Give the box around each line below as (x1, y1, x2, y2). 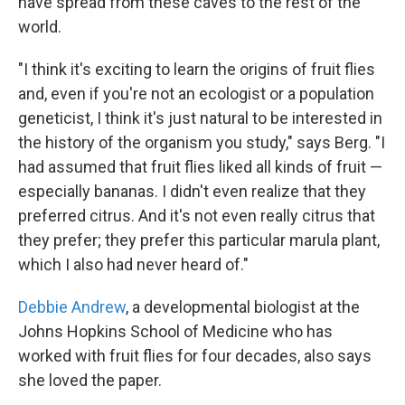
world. (18, 17, 61, 37)
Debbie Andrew (18, 297, 126, 317)
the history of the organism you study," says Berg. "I (18, 133, 385, 153)
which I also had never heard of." (18, 255, 249, 275)
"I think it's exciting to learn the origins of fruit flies (18, 60, 375, 80)
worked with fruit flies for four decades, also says (18, 346, 372, 366)
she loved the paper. (18, 371, 162, 391)
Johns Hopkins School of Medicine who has (18, 322, 333, 342)
